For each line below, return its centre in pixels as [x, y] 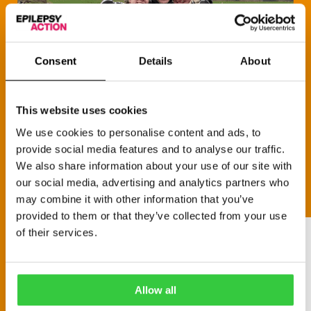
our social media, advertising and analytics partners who [152, 182]
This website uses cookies [82, 110]
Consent [56, 61]
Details [155, 61]
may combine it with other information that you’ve [135, 199]
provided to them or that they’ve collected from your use [151, 215]
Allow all [155, 289]
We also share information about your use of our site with [154, 165]
